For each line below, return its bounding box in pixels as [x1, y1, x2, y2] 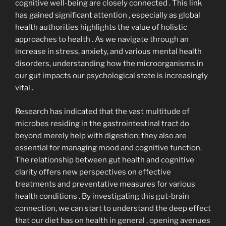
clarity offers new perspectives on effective [15, 167, 171, 177]
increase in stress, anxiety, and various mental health [15, 47, 202, 56]
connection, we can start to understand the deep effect [15, 203, 211, 213]
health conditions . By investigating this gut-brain [15, 191, 189, 201]
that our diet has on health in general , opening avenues [15, 215, 210, 225]
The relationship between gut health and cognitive [15, 155, 194, 164]
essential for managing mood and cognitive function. [15, 143, 202, 152]
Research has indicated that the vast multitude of [15, 106, 190, 116]
